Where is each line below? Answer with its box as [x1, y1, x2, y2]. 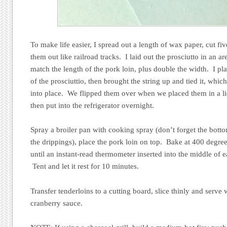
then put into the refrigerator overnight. [30, 101, 155, 110]
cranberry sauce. [30, 199, 83, 207]
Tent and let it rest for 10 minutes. [30, 162, 139, 171]
